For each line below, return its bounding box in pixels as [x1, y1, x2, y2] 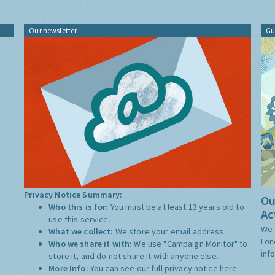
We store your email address [115, 226, 224, 238]
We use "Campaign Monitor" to [134, 238, 248, 250]
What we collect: [48, 226, 115, 238]
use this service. [48, 214, 110, 225]
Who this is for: [48, 201, 110, 213]
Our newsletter [29, 26, 77, 35]
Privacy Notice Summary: [24, 189, 123, 201]
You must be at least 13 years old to [110, 201, 244, 213]
